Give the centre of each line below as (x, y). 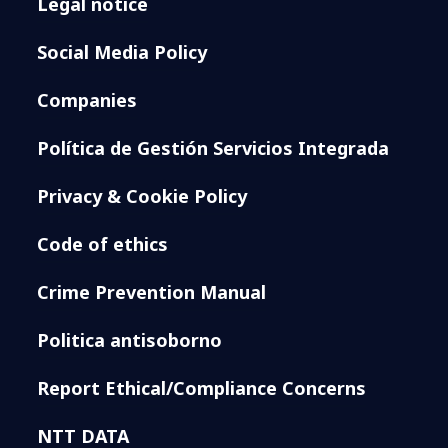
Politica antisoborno (130, 339)
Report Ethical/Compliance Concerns (202, 387)
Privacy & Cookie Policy (142, 195)
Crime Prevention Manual (152, 291)
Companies (87, 99)
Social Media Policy (122, 51)
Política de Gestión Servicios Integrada (213, 147)
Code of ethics (103, 243)
